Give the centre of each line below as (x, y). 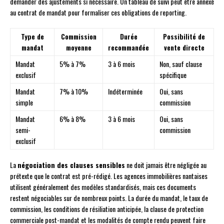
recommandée (128, 47)
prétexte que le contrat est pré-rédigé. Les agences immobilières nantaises (109, 176)
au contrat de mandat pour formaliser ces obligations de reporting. (98, 12)
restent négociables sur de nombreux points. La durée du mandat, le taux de (109, 198)
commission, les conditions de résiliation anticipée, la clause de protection (107, 209)
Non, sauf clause (181, 64)
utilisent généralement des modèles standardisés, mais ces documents (103, 187)
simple (24, 102)
